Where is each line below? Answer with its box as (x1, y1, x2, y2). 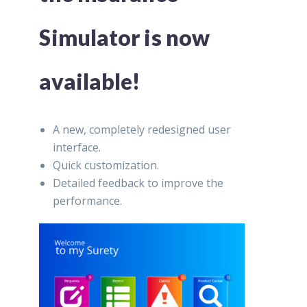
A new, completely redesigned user (53, 121, 232, 137)
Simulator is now (39, 23, 210, 51)
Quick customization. (53, 157, 160, 173)
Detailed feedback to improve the (53, 175, 224, 191)
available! (39, 67, 140, 95)
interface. (53, 139, 101, 155)
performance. (53, 193, 123, 208)
